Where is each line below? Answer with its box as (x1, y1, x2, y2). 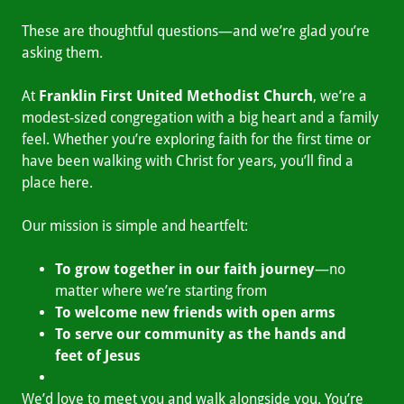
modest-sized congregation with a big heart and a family (22, 109, 379, 126)
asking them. (22, 44, 103, 61)
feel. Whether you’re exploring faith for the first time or (22, 131, 371, 148)
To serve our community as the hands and (54, 326, 346, 343)
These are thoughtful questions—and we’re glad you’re (22, 23, 370, 40)
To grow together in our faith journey (54, 261, 315, 278)
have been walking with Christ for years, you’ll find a (22, 152, 353, 170)
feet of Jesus (54, 347, 141, 364)
